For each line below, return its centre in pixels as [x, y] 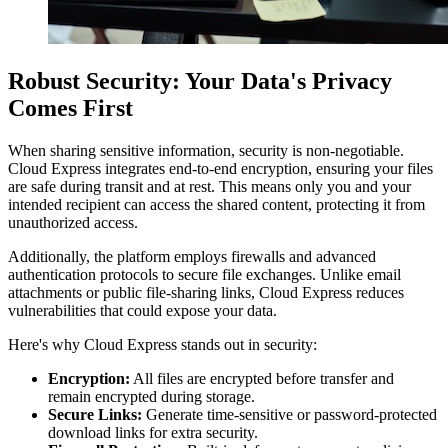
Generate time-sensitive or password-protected [289, 415]
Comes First [70, 108]
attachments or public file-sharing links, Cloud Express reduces [206, 293]
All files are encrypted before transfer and [262, 379]
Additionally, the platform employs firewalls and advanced [192, 257]
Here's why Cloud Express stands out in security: [162, 345]
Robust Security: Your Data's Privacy [200, 81]
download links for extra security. [153, 433]
